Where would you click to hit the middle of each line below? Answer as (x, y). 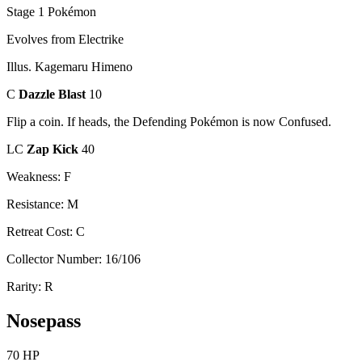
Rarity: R (30, 287)
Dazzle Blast (54, 95)
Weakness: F (39, 177)
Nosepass (44, 320)
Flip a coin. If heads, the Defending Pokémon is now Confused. (169, 122)
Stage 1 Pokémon (51, 12)
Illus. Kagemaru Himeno (69, 67)
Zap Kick (54, 149)
